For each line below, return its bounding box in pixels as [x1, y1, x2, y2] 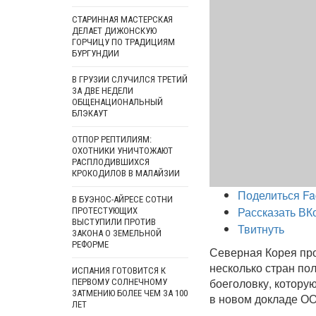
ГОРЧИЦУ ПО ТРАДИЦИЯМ [72, 37, 175, 47]
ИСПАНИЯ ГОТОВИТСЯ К [72, 265, 166, 276]
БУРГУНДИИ [72, 48, 119, 59]
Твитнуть [238, 221, 284, 237]
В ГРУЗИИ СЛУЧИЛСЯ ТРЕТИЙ [72, 74, 188, 85]
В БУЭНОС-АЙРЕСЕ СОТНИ [72, 194, 173, 205]
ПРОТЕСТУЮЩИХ [72, 205, 138, 216]
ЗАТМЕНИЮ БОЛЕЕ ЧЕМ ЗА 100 [72, 288, 188, 298]
